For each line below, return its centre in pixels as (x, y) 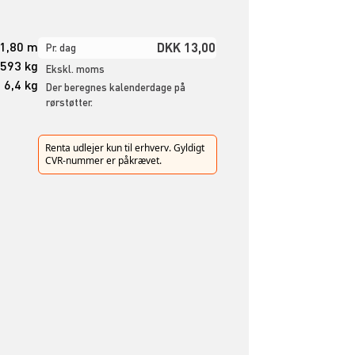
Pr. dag (61, 48)
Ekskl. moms (75, 69)
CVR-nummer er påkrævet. (103, 160)
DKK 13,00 (186, 48)
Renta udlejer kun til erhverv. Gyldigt (124, 147)
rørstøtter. (69, 103)
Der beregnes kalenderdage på (115, 88)
